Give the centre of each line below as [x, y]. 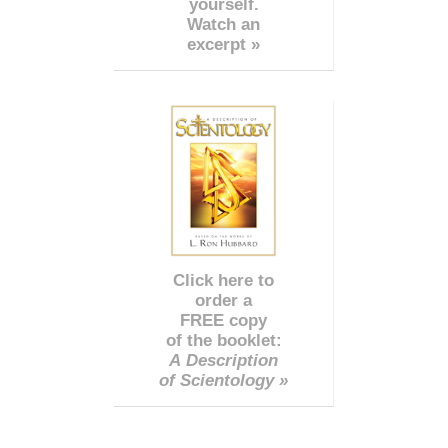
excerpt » [223, 44]
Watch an [223, 24]
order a [223, 300]
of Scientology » [223, 380]
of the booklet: [223, 340]
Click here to [223, 280]
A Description [223, 360]
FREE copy [223, 320]
